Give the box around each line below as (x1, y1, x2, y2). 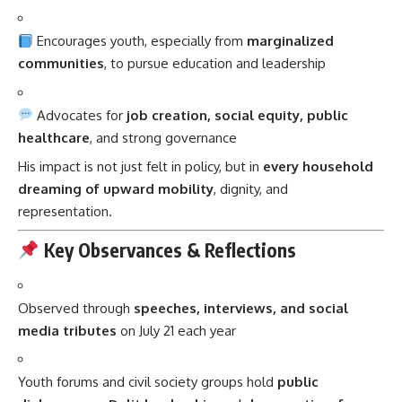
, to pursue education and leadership (104, 55, 326, 73)
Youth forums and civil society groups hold (18, 373, 277, 391)
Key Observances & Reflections (39, 238, 296, 263)
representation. (18, 203, 112, 221)
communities (18, 55, 104, 73)
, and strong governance (90, 128, 237, 146)
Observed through (18, 299, 134, 317)
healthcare (18, 128, 90, 146)
